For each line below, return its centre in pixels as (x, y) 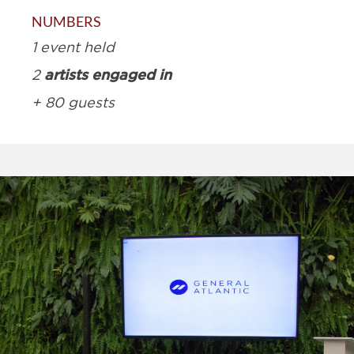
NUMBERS (66, 22)
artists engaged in (108, 75)
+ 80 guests (73, 103)
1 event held (73, 47)
